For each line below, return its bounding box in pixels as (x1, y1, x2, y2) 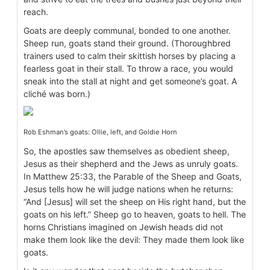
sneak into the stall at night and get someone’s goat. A (24, 76, 237, 87)
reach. (24, 7, 48, 17)
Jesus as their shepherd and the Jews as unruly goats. (24, 159, 238, 169)
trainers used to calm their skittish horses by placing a (24, 51, 236, 61)
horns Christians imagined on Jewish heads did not (24, 222, 223, 233)
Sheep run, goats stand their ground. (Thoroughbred (24, 38, 231, 49)
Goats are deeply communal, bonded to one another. (24, 25, 231, 36)
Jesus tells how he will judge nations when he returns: (24, 184, 233, 195)
